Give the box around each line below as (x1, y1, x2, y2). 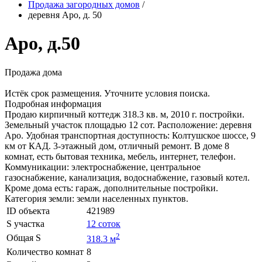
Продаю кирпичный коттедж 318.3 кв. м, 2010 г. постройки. (5, 109, 244, 119)
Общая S (6, 232, 41, 243)
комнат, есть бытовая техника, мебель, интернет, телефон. (5, 151, 236, 161)
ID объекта (6, 205, 50, 216)
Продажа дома (5, 67, 62, 77)
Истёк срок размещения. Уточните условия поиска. (5, 88, 210, 98)
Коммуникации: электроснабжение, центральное (5, 161, 201, 172)
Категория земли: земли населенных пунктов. (5, 193, 188, 204)
